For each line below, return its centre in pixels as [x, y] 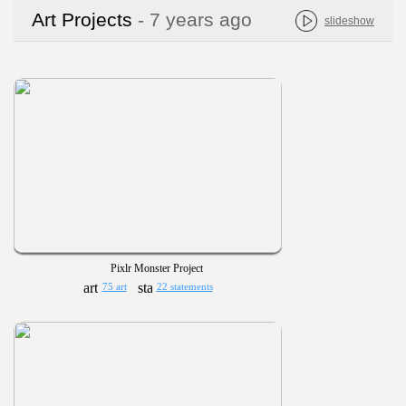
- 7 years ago [195, 20]
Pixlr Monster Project [157, 268]
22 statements [184, 287]
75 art [114, 287]
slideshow [349, 20]
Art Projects [85, 20]
